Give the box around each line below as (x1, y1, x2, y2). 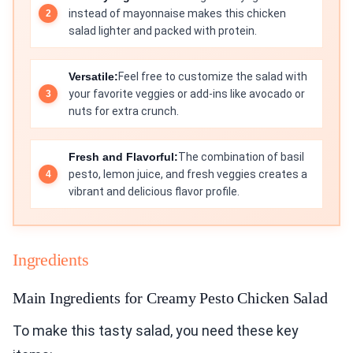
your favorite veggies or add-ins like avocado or (69, 87, 305, 101)
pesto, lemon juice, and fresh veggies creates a (69, 168, 307, 181)
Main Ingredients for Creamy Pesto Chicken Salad (13, 289, 328, 307)
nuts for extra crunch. (69, 105, 179, 118)
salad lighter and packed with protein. (69, 24, 257, 38)
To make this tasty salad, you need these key (13, 322, 299, 340)
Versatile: (69, 70, 118, 84)
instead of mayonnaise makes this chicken (69, 7, 286, 20)
